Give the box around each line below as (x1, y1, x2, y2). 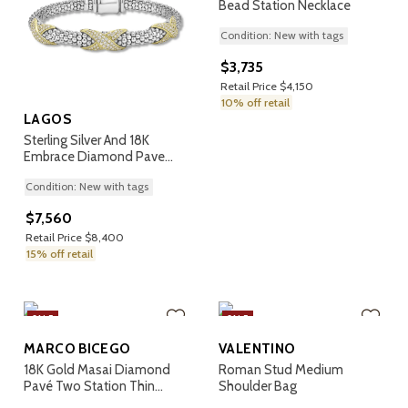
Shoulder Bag (219, 378, 297, 394)
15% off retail (26, 247, 93, 260)
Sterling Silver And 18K (24, 132, 149, 148)
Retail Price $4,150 (220, 79, 313, 93)
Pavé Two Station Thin (24, 378, 155, 394)
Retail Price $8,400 (25, 230, 124, 244)
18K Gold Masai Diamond (24, 362, 170, 378)
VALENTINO (219, 340, 296, 357)
